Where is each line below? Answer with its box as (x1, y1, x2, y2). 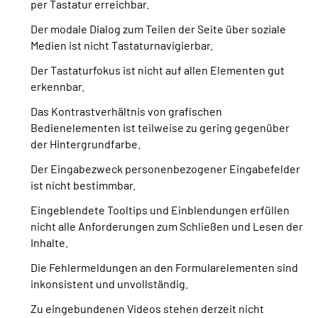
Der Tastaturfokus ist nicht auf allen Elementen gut (31, 63, 285, 77)
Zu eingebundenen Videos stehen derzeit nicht (31, 302, 264, 315)
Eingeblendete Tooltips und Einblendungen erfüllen (31, 203, 290, 216)
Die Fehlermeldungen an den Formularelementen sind (31, 261, 298, 274)
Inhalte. (31, 236, 68, 249)
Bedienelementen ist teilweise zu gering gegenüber (31, 121, 290, 134)
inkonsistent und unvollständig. (31, 277, 188, 290)
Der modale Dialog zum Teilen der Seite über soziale (31, 22, 286, 35)
